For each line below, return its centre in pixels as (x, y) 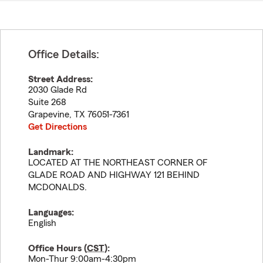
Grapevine (49, 114)
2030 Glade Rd (58, 90)
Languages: (51, 213)
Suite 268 (47, 102)
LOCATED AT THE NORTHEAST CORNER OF (118, 163)
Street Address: (60, 79)
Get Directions (58, 127)
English (42, 223)
